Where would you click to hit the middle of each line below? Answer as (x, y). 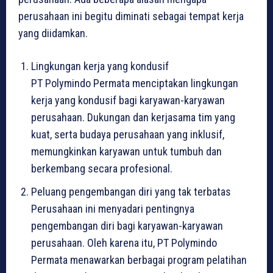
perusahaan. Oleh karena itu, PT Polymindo (124, 243)
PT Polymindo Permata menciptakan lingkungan (135, 83)
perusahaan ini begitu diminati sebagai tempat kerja (131, 16)
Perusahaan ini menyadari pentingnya (113, 208)
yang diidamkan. (53, 33)
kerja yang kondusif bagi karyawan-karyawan (128, 100)
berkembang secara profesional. (102, 168)
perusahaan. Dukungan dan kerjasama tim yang (133, 117)
